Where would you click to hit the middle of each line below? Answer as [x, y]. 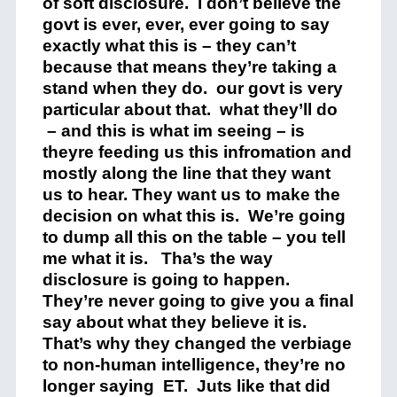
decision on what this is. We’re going [194, 216]
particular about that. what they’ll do [192, 109]
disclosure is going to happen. [168, 280]
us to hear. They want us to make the [191, 195]
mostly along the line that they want [186, 173]
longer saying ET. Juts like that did [186, 386]
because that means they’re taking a [189, 67]
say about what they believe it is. [174, 322]
